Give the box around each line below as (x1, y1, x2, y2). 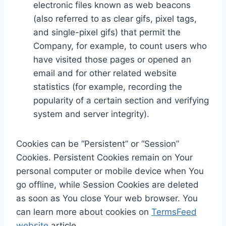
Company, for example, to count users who (33, 40, 207, 51)
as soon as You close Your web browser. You (16, 193, 198, 203)
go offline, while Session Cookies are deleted (16, 179, 199, 190)
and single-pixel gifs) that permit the (33, 27, 181, 37)
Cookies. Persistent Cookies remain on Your (16, 152, 193, 162)
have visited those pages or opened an (33, 54, 191, 65)
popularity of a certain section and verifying (33, 95, 209, 105)
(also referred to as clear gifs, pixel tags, (33, 13, 197, 24)
